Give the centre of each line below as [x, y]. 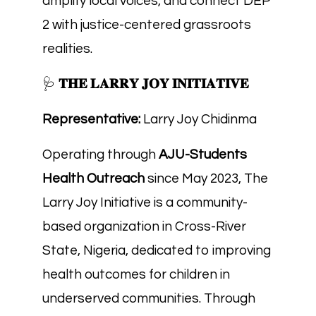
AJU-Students [203, 154]
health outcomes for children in [136, 274]
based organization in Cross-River [144, 226]
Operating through [101, 154]
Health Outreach [93, 178]
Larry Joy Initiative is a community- [145, 202]
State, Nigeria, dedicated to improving [157, 250]
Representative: [91, 119]
